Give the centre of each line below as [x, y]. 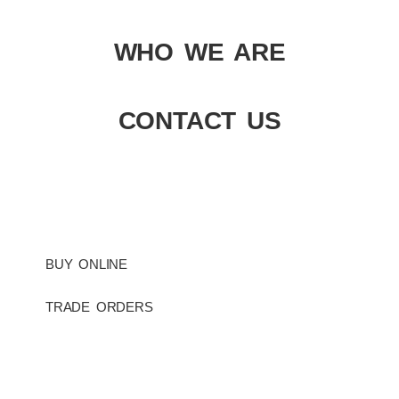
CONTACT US [199, 120]
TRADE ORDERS [99, 306]
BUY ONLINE [86, 264]
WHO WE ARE [199, 52]
